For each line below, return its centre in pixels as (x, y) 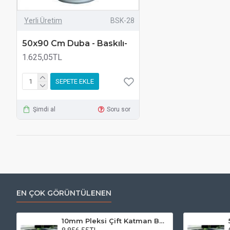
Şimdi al (44, 109)
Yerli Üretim (43, 20)
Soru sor (119, 109)
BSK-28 (122, 20)
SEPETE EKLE (75, 82)
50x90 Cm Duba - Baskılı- (75, 43)
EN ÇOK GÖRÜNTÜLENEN (64, 193)
